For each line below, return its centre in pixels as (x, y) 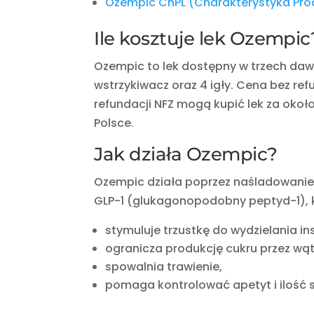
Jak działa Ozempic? (186, 155)
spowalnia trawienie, (164, 267)
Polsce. (114, 123)
